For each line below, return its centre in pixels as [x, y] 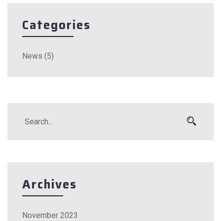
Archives [50, 184]
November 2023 [50, 215]
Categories [56, 25]
